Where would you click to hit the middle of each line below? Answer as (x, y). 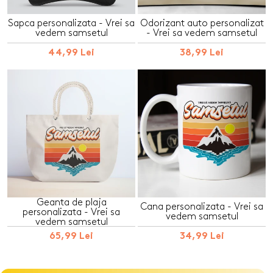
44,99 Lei (71, 54)
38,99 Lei (202, 54)
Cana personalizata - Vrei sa (202, 207)
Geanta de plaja (71, 202)
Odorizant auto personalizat (202, 23)
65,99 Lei (71, 237)
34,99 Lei (202, 237)
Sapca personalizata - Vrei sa (71, 23)
